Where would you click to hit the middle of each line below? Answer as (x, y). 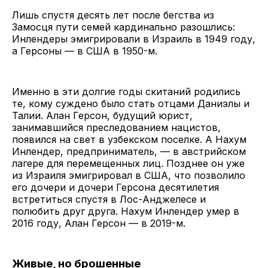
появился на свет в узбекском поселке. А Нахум (129, 140)
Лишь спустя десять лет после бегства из (113, 15)
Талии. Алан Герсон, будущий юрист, (102, 116)
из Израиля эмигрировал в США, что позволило (129, 176)
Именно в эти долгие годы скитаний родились (126, 92)
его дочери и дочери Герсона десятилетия (115, 188)
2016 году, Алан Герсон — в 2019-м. (99, 223)
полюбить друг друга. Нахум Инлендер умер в (126, 211)
